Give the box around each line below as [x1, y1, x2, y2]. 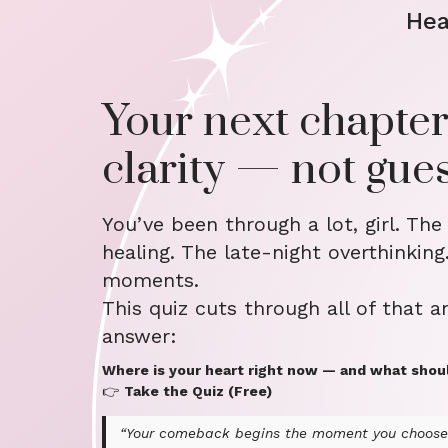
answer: [102, 324, 177, 348]
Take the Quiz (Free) [124, 383, 272, 399]
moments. [102, 268, 199, 292]
